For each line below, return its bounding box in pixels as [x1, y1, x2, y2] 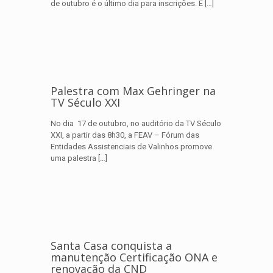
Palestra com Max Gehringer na [51, 83, 216, 98]
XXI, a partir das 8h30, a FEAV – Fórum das [51, 130, 199, 140]
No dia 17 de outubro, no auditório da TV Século [51, 119, 221, 128]
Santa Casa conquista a [51, 238, 172, 253]
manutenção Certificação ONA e [51, 250, 218, 264]
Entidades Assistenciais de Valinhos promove [51, 142, 212, 151]
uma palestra [51, 154, 96, 163]
